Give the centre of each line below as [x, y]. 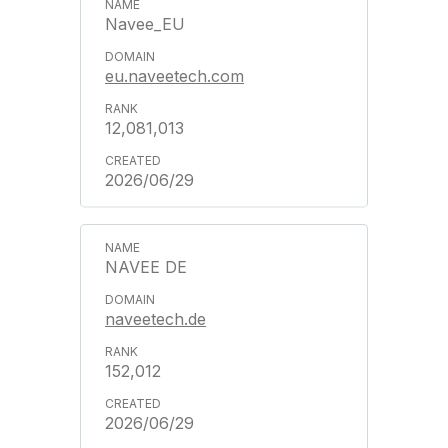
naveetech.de [155, 319]
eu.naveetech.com [174, 76]
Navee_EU [145, 24]
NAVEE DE [146, 267]
